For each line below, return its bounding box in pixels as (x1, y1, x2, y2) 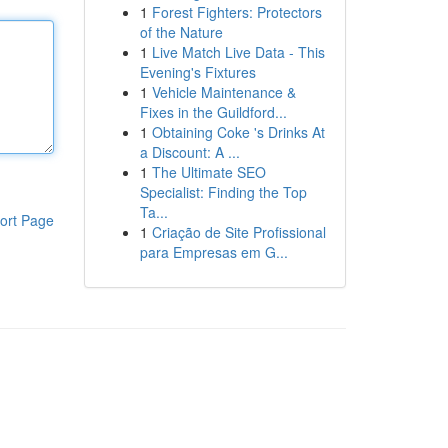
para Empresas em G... (139, 242, 288, 262)
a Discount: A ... (139, 142, 240, 162)
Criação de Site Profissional (151, 222, 326, 242)
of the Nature (139, 22, 223, 42)
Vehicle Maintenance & (151, 82, 296, 102)
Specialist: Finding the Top (139, 182, 307, 202)
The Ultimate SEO (151, 162, 266, 182)
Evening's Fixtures (139, 62, 256, 82)
